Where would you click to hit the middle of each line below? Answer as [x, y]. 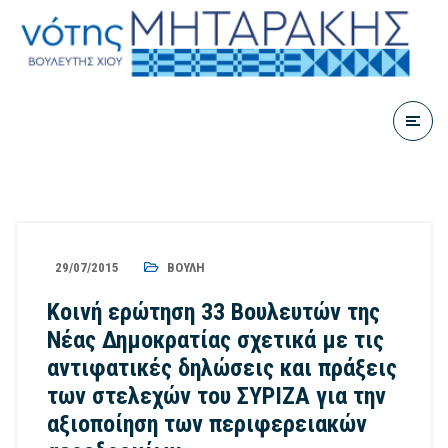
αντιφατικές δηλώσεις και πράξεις [222, 368]
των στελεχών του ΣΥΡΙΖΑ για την [216, 396]
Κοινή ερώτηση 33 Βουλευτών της [213, 312]
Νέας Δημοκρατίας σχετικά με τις [215, 340]
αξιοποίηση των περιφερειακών [207, 424]
